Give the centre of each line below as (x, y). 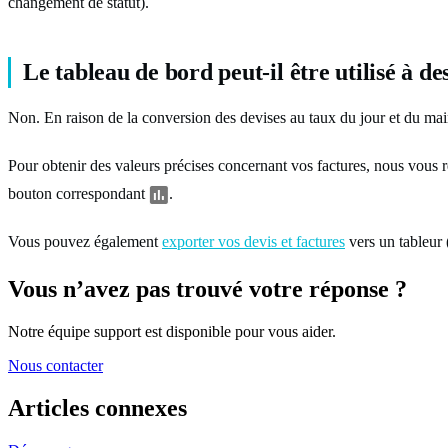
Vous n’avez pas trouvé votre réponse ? (207, 288)
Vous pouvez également (85, 241)
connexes (141, 407)
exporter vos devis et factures (253, 241)
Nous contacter (55, 365)
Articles (48, 407)
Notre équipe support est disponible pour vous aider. (172, 331)
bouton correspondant (78, 193)
